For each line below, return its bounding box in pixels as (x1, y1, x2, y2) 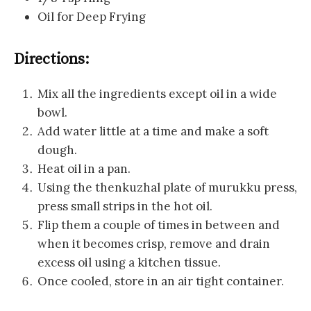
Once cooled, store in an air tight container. (37, 274, 284, 289)
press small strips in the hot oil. (37, 199, 212, 215)
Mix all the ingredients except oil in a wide (37, 86, 277, 102)
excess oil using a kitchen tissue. (37, 255, 221, 271)
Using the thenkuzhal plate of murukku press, (37, 180, 297, 196)
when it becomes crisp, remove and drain (37, 236, 270, 252)
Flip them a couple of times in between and (37, 217, 280, 233)
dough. (37, 142, 77, 158)
